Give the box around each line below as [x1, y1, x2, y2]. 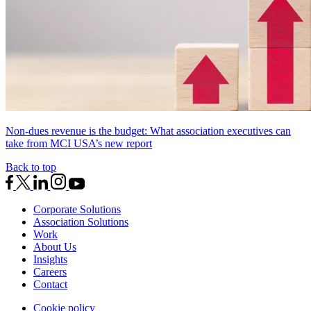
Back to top [6, 161, 56, 174]
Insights [33, 253, 67, 265]
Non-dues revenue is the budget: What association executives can [6, 125, 291, 137]
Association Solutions [33, 215, 128, 228]
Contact [33, 278, 67, 290]
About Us [33, 240, 76, 253]
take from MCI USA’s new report [6, 137, 152, 150]
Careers [33, 265, 67, 278]
